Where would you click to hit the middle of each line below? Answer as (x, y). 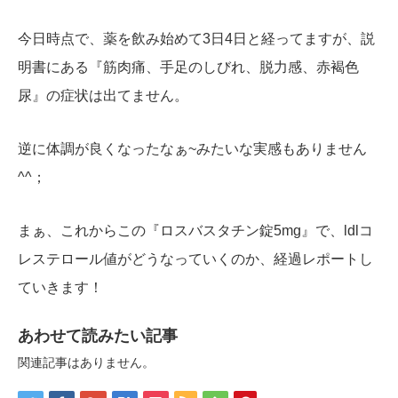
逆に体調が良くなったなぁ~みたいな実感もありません (192, 148)
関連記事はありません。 (86, 362)
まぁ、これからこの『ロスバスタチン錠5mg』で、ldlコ (195, 230)
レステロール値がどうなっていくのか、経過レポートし (195, 259)
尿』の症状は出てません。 (103, 95)
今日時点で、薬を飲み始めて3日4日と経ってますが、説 (196, 38)
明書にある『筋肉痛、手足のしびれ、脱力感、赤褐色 (188, 67)
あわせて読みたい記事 (98, 335)
